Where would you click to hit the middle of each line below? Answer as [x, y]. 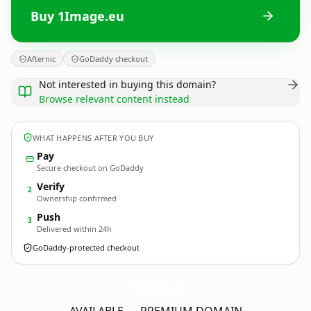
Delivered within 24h [74, 229]
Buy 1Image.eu [77, 16]
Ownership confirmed [77, 198]
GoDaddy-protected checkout [86, 247]
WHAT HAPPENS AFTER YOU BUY [93, 137]
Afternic [41, 59]
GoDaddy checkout [114, 59]
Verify [51, 186]
